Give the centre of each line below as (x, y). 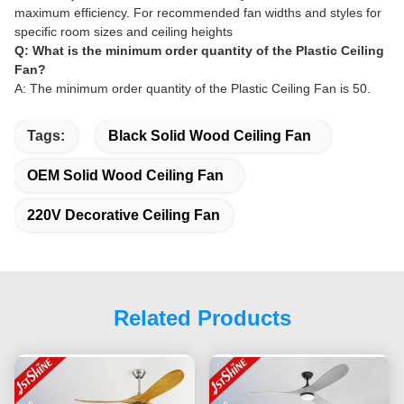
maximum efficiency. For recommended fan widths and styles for (198, 12)
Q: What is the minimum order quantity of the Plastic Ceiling (199, 50)
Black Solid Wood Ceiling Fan (210, 135)
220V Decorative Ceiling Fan (124, 215)
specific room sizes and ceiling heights (124, 31)
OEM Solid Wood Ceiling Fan (125, 175)
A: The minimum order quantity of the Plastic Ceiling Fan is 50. (193, 88)
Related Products (202, 317)
